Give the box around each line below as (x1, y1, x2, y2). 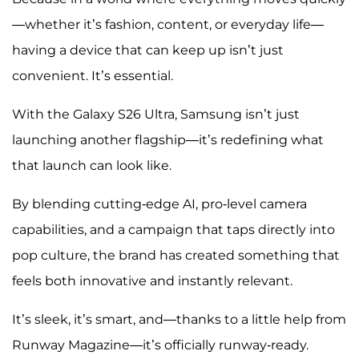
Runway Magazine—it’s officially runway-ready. (12, 337, 309, 353)
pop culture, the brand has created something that (12, 248, 340, 264)
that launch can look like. (12, 158, 171, 174)
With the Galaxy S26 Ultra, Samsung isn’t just (12, 107, 300, 123)
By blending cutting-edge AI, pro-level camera (12, 196, 307, 212)
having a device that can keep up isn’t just (12, 42, 284, 58)
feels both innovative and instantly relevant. (12, 273, 292, 289)
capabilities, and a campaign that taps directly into (12, 222, 335, 238)
